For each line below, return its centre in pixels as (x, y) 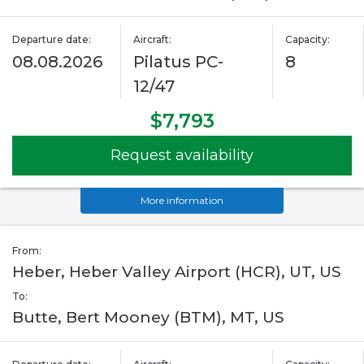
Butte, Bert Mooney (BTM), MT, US (148, 318)
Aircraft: (153, 40)
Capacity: (307, 40)
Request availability (182, 156)
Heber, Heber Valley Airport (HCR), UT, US (177, 272)
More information (182, 201)
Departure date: (52, 40)
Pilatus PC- (179, 62)
